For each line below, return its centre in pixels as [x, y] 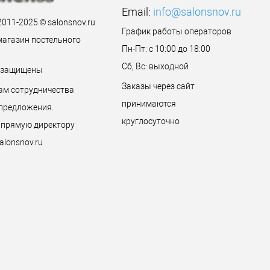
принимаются [149, 104]
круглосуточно [150, 121]
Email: [137, 12]
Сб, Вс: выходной [155, 66]
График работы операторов [176, 31]
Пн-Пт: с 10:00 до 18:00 [166, 49]
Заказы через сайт [158, 86]
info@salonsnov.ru [197, 12]
